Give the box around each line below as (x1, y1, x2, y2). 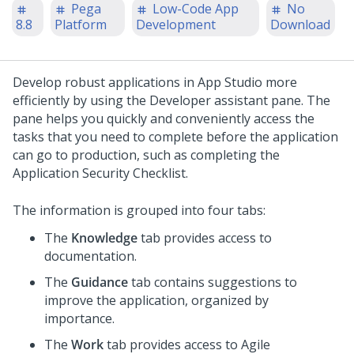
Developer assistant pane (149, 92, 301, 109)
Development (136, 16, 217, 33)
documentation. (44, 247, 137, 265)
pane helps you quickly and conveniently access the (13, 110, 314, 127)
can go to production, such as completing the (13, 146, 280, 164)
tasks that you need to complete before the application (13, 128, 338, 145)
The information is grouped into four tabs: (13, 201, 265, 219)
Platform (54, 16, 107, 33)
